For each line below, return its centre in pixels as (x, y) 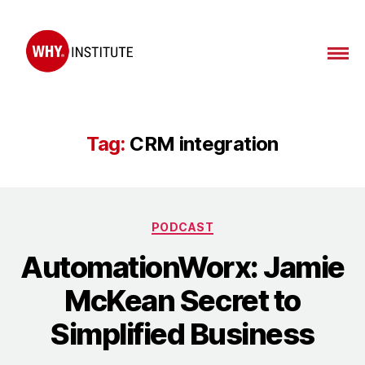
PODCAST (182, 226)
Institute (43, 100)
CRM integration (204, 143)
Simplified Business (182, 334)
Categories (218, 223)
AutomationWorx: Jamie (182, 268)
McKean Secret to (182, 301)
